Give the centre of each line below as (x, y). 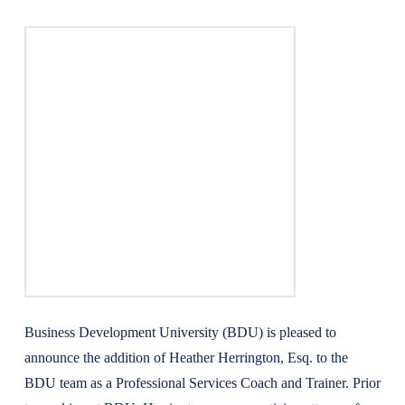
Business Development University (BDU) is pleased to (180, 332)
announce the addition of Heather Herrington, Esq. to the (186, 358)
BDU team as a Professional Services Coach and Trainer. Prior (202, 383)
